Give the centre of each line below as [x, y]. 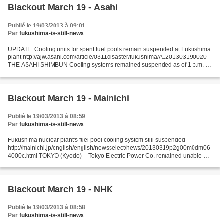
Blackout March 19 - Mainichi [69, 98]
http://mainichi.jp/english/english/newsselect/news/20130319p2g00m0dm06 [109, 148]
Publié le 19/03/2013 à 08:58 [47, 207]
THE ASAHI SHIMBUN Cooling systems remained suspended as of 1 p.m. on [110, 65]
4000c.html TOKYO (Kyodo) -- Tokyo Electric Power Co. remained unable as [109, 155]
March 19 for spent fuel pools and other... [62, 72]
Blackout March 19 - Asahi [63, 7]
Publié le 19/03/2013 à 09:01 [47, 25]
